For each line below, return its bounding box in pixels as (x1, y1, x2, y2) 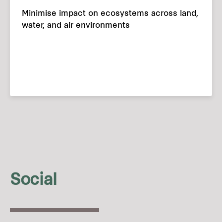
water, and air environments (22, 22, 130, 30)
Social (10, 173, 57, 189)
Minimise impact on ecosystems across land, (22, 10, 198, 18)
